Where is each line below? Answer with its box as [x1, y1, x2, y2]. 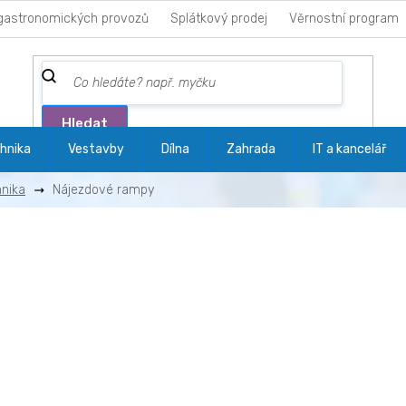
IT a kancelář [313, 141, 386, 157]
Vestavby [68, 141, 124, 157]
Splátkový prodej [170, 11, 267, 26]
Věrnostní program [289, 11, 399, 26]
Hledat [62, 114, 109, 131]
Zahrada [227, 141, 275, 157]
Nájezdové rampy [53, 182, 154, 198]
